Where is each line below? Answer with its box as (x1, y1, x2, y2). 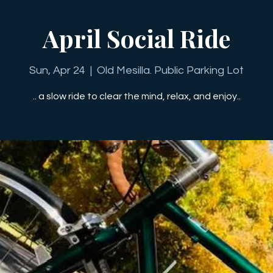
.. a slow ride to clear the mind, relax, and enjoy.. (32, 91, 241, 101)
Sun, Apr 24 (29, 65, 85, 76)
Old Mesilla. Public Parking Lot (97, 65, 244, 76)
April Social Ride (43, 22, 230, 54)
